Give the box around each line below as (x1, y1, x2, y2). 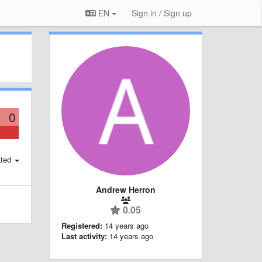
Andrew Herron (95, 183, 156, 195)
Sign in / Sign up (132, 7, 192, 19)
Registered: (61, 219, 102, 231)
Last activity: (61, 230, 107, 242)
